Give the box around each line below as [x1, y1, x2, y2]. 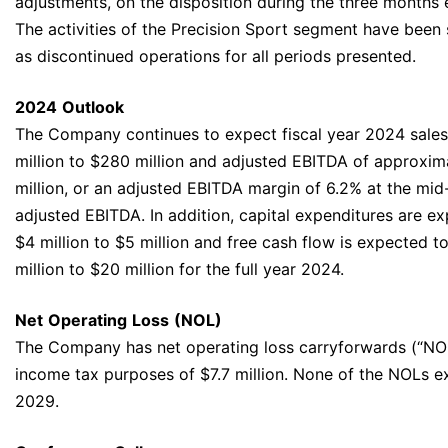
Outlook [62, 97, 124, 118]
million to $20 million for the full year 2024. [15, 259, 344, 280]
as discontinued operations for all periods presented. [15, 46, 416, 67]
